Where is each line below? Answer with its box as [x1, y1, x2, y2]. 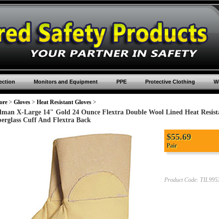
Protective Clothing [145, 79, 195, 85]
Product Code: [164, 176, 198, 183]
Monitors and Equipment [33, 79, 98, 85]
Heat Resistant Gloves [37, 99, 91, 106]
